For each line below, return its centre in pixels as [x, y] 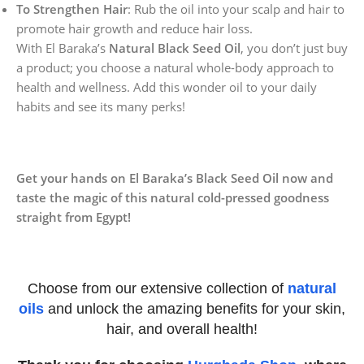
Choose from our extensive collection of [158, 288]
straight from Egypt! [74, 217]
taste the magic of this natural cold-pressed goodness [173, 197]
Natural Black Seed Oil [175, 48]
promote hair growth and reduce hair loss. [134, 28]
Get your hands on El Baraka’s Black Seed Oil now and [175, 178]
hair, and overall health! [182, 329]
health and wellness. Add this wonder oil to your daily [167, 87]
